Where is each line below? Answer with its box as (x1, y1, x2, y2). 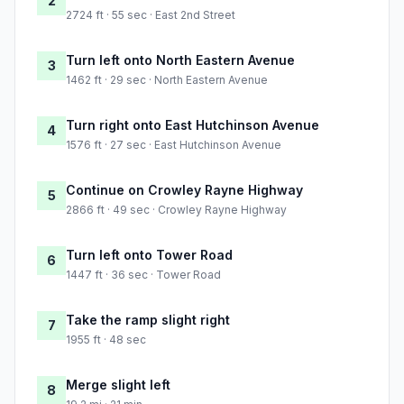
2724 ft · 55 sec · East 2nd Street (66, 8, 235, 23)
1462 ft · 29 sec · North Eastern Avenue (66, 73, 268, 87)
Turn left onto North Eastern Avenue (66, 52, 295, 69)
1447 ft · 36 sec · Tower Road (66, 268, 221, 282)
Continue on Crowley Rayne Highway (66, 182, 303, 198)
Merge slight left (66, 377, 170, 393)
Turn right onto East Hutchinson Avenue (66, 117, 319, 133)
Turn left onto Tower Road (66, 247, 233, 263)
